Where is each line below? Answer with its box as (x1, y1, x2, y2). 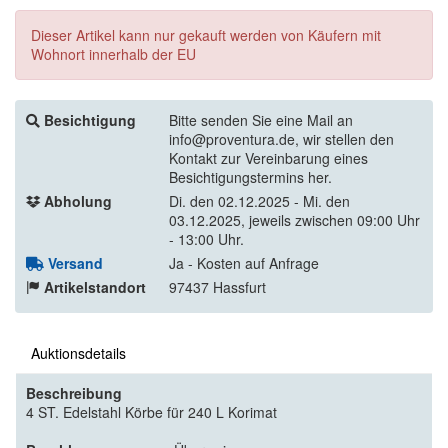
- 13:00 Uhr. (169, 228, 244, 249)
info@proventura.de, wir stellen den (169, 128, 394, 149)
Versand (48, 252, 103, 273)
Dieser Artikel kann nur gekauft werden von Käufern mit (31, 24, 381, 45)
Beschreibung (26, 382, 122, 403)
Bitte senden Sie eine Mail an (169, 109, 353, 130)
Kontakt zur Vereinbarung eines (169, 147, 368, 168)
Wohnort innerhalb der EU (31, 43, 196, 64)
